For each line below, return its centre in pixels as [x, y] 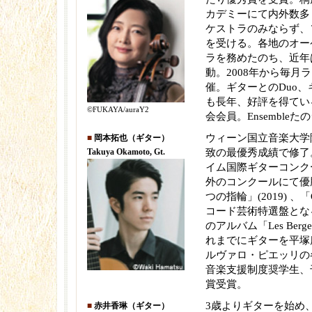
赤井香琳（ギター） [132, 306]
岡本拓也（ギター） [132, 138]
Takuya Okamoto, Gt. [126, 152]
